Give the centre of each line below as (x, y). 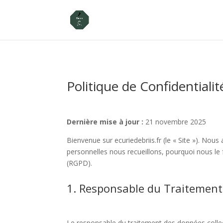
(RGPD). (80, 163)
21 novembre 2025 (175, 121)
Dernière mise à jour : (105, 121)
